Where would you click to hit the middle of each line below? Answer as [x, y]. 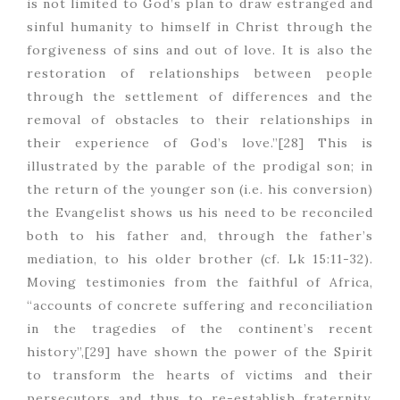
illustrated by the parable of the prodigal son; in [200, 167]
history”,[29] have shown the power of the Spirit [200, 352]
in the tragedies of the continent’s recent [200, 329]
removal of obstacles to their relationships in [200, 120]
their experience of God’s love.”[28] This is [200, 143]
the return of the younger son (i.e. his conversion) [200, 190]
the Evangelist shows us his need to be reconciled [200, 213]
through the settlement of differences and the [200, 97]
